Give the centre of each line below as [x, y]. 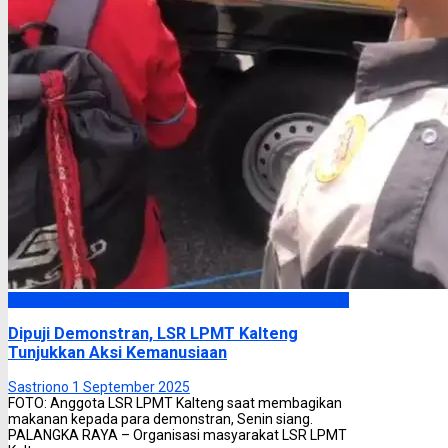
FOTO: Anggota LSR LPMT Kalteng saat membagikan [175, 402]
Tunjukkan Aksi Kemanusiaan [117, 353]
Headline [35, 299]
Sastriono [38, 386]
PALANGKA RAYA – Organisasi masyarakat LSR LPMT [177, 434]
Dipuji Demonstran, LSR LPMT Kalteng [153, 334]
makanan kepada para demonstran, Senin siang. [160, 418]
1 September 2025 [131, 386]
